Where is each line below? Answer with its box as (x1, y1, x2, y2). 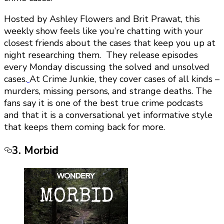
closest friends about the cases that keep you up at (4, 37, 215, 49)
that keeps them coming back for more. (4, 121, 165, 133)
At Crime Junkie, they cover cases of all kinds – (29, 73, 219, 85)
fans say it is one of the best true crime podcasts (4, 97, 203, 109)
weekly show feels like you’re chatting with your (4, 25, 203, 37)
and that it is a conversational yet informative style (4, 109, 212, 121)
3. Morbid (12, 143, 58, 158)
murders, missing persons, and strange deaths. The (4, 85, 212, 97)
